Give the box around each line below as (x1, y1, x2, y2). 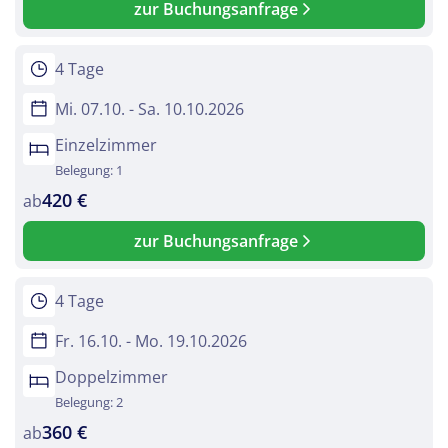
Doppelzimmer (55, 366, 168, 389)
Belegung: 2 (55, 393, 123, 412)
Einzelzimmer (55, 134, 157, 157)
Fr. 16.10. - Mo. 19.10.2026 (55, 330, 247, 353)
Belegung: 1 (55, 161, 123, 180)
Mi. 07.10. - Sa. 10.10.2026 (55, 98, 244, 121)
